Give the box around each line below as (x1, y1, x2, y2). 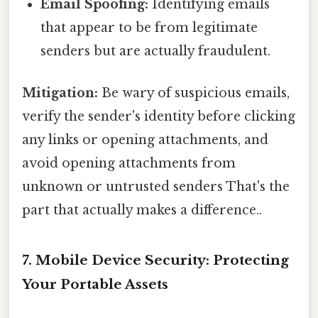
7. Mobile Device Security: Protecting (22, 251, 289, 268)
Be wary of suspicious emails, (98, 84, 290, 101)
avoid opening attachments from (22, 155, 236, 171)
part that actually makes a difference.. (22, 202, 262, 218)
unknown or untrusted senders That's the (22, 178, 290, 194)
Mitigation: (22, 84, 98, 101)
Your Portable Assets (22, 275, 168, 292)
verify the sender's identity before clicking (22, 108, 295, 124)
